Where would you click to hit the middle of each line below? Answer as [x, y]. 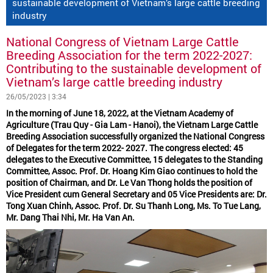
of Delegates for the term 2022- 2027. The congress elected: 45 [125, 148]
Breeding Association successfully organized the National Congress [135, 136]
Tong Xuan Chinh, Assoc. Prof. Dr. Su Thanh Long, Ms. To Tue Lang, [133, 206]
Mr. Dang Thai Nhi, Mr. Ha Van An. [70, 218]
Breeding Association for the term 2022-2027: [129, 55]
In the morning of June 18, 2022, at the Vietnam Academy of [120, 113]
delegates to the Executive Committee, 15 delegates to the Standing [134, 160]
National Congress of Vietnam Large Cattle [122, 42]
